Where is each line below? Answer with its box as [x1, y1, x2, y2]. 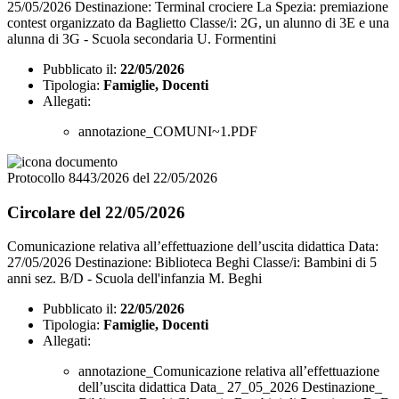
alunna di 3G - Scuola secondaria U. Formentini [7, 30, 276, 46]
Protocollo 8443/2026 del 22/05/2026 [7, 169, 217, 185]
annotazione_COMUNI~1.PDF [78, 123, 257, 139]
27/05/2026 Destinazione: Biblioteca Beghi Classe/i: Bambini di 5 [7, 255, 377, 271]
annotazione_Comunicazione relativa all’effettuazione [78, 363, 379, 379]
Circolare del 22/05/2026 [7, 202, 185, 222]
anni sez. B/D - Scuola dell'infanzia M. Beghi [7, 271, 262, 287]
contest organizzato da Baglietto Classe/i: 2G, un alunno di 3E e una [7, 14, 389, 30]
